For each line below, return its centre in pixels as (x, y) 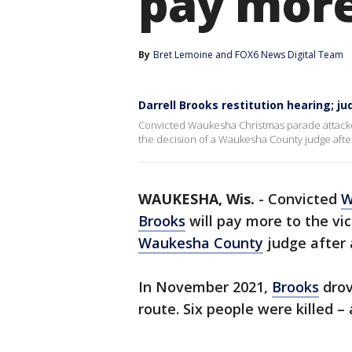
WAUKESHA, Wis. (196, 199)
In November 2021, (205, 287)
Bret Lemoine (183, 55)
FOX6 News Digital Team (289, 55)
